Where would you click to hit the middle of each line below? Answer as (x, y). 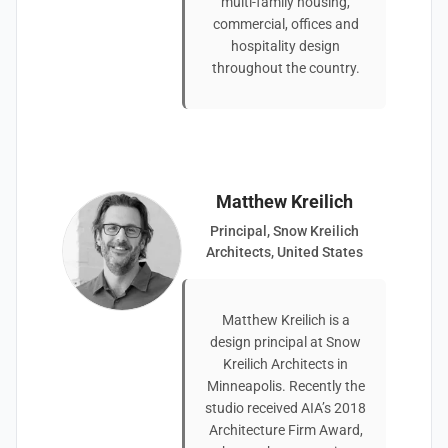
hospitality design (285, 46)
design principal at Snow (285, 342)
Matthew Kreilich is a (285, 320)
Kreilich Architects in (285, 364)
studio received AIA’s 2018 (285, 408)
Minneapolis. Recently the (285, 386)
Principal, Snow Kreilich (284, 231)
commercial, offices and (285, 24)
